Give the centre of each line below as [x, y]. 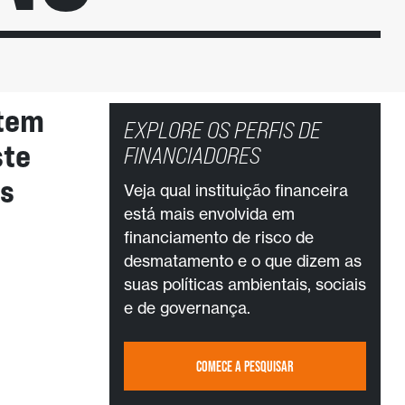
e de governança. [188, 308]
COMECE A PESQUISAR [245, 366]
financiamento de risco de [219, 237]
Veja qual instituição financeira [236, 190]
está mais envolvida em [210, 214]
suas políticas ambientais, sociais [245, 284]
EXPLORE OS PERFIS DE [223, 130]
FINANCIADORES [193, 155]
